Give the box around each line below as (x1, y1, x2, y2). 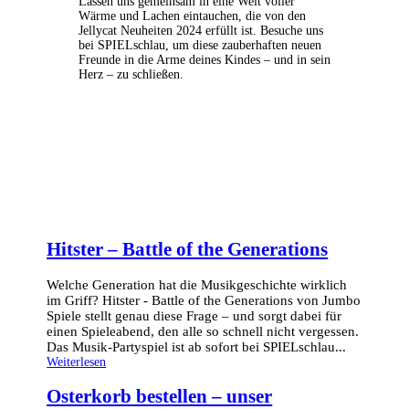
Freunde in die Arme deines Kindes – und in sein (78, 52, 330, 67)
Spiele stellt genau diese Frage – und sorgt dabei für (47, 308, 342, 323)
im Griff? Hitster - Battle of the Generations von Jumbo (47, 292, 362, 308)
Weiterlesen (47, 354, 107, 369)
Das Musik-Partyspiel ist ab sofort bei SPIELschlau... (47, 339, 347, 354)
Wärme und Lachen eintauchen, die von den (78, 8, 306, 23)
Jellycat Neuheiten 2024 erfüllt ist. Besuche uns (78, 23, 323, 37)
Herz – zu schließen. (78, 67, 184, 81)
